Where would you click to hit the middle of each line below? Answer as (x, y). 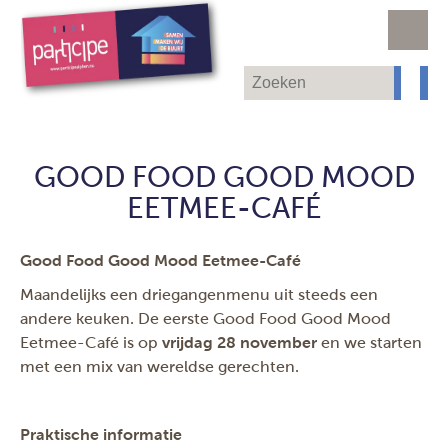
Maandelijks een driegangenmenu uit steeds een (199, 294)
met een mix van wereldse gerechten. (159, 366)
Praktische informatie (101, 434)
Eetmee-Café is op (91, 342)
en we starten (369, 342)
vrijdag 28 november (239, 342)
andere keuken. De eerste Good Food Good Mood (205, 318)
